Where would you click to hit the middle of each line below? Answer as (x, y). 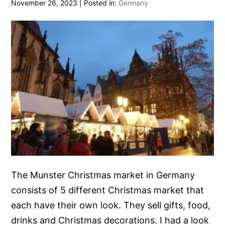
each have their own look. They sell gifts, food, (111, 205)
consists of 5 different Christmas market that (108, 190)
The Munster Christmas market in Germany (103, 175)
